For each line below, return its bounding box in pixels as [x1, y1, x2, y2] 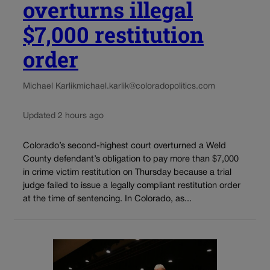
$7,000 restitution [23, 20, 204, 49]
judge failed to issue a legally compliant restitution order [23, 181, 240, 190]
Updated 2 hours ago [23, 112, 104, 121]
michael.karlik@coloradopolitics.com [77, 83, 215, 91]
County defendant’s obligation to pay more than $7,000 [23, 155, 239, 163]
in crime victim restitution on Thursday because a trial [23, 168, 231, 177]
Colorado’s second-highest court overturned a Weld [23, 142, 226, 150]
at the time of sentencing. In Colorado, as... [23, 195, 192, 203]
